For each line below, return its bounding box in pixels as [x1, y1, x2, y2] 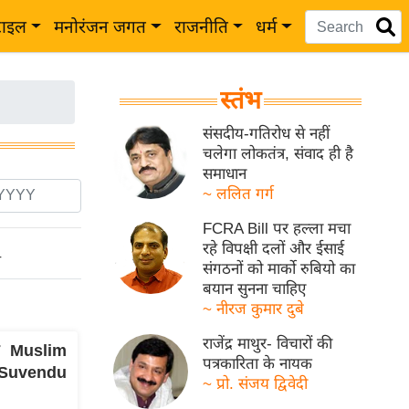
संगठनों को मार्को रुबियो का [203, 260, 356, 278]
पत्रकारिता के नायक [203, 355, 313, 372]
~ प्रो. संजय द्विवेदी [203, 375, 309, 393]
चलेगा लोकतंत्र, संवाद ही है [203, 145, 354, 163]
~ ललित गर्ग [203, 185, 275, 203]
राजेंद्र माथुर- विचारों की [203, 335, 333, 352]
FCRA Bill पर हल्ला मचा [203, 220, 351, 237]
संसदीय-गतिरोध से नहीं [203, 125, 330, 142]
